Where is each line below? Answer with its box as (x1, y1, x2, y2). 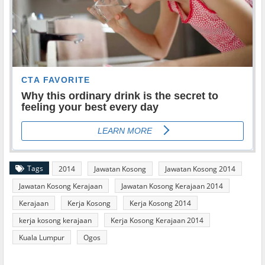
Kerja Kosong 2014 (130, 198, 191, 209)
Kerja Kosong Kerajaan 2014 (111, 215, 203, 226)
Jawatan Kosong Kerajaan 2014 (121, 181, 223, 192)
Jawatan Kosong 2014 (165, 164, 235, 174)
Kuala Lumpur (19, 232, 64, 243)
